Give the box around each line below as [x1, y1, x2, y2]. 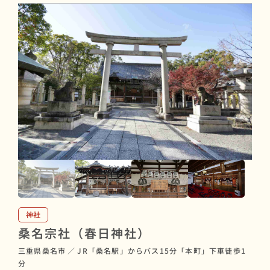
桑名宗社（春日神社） [18, 224, 151, 242]
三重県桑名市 [18, 245, 66, 256]
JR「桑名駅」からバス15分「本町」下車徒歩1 [77, 245, 246, 256]
